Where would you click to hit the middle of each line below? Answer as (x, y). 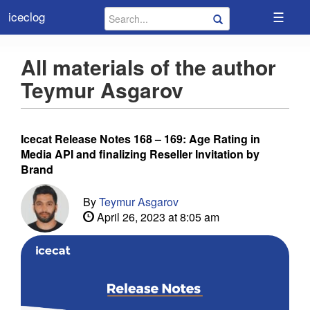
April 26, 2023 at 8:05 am (157, 217)
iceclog (27, 16)
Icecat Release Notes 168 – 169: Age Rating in (140, 139)
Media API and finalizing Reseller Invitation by (140, 154)
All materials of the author (148, 67)
